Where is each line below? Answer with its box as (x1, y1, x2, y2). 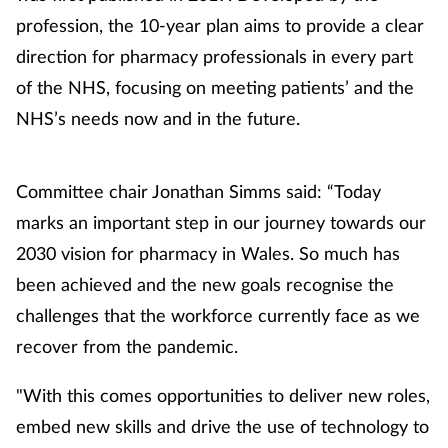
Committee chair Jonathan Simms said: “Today (16, 179, 381, 202)
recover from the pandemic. (16, 334, 238, 357)
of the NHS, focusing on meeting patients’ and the (16, 75, 414, 98)
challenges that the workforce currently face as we (16, 303, 420, 326)
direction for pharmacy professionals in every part (16, 44, 413, 67)
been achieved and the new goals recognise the (16, 272, 394, 295)
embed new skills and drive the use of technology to (16, 414, 429, 437)
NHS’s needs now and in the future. (16, 106, 300, 129)
